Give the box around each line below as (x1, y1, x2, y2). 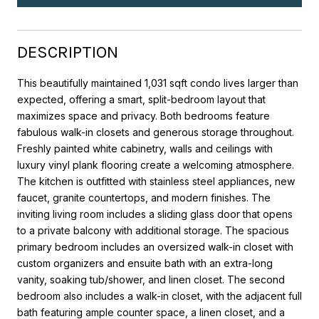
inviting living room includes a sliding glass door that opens (17, 207, 293, 220)
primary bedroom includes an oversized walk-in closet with (17, 240, 293, 253)
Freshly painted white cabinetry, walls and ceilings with (17, 142, 273, 155)
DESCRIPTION (17, 41, 118, 62)
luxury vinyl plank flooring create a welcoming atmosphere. (17, 158, 294, 171)
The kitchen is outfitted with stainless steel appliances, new (17, 174, 295, 187)
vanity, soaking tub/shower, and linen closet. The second (17, 273, 285, 286)
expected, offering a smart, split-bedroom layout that (17, 93, 266, 105)
